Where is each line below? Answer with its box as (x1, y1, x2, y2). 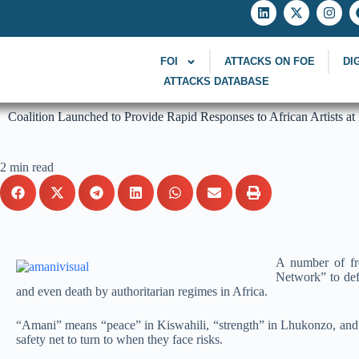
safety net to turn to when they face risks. (16, 333, 223, 346)
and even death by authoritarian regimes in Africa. (16, 284, 268, 298)
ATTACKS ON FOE (224, 55, 315, 67)
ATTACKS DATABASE (163, 75, 270, 87)
